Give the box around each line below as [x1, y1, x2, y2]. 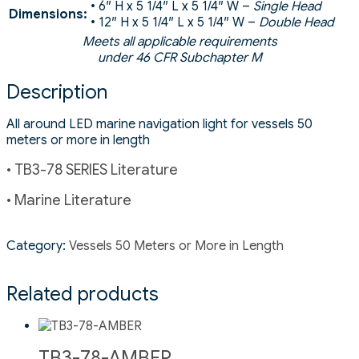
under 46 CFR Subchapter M [97, 50, 262, 66]
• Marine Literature [6, 191, 131, 209]
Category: [6, 238, 69, 254]
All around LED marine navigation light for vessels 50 [6, 116, 313, 132]
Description [6, 80, 107, 104]
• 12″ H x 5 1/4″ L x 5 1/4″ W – [91, 14, 259, 30]
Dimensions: [9, 6, 87, 22]
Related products [6, 282, 159, 306]
